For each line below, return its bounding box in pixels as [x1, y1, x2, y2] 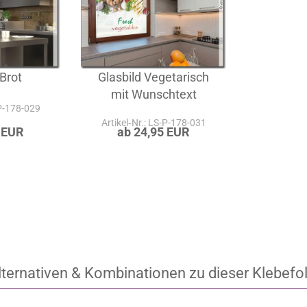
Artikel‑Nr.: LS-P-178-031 [101, 153, 206, 164]
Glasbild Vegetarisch [98, 106, 210, 121]
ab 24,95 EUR [117, 160, 191, 175]
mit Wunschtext [110, 123, 197, 138]
